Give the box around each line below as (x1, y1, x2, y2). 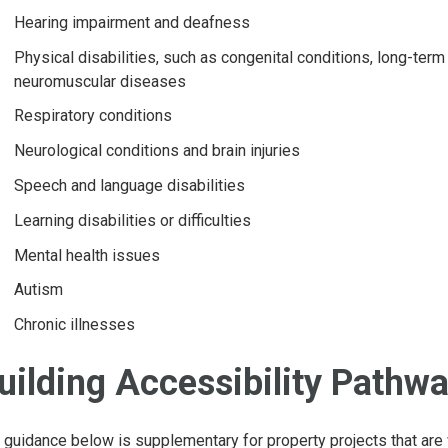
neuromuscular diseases (14, 71, 186, 91)
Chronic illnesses (14, 315, 135, 335)
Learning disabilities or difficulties (14, 210, 251, 230)
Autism (14, 280, 63, 300)
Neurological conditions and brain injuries (14, 141, 300, 161)
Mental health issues (14, 245, 160, 265)
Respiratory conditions (14, 106, 172, 126)
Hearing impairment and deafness (14, 12, 250, 32)
